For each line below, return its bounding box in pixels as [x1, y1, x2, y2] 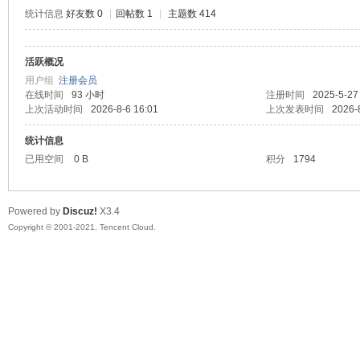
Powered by [7, 206, 63, 217]
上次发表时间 [265, 104, 324, 115]
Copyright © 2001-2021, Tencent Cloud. [7, 223, 156, 231]
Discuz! [62, 206, 97, 217]
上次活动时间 [24, 104, 83, 115]
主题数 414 [167, 8, 216, 19]
